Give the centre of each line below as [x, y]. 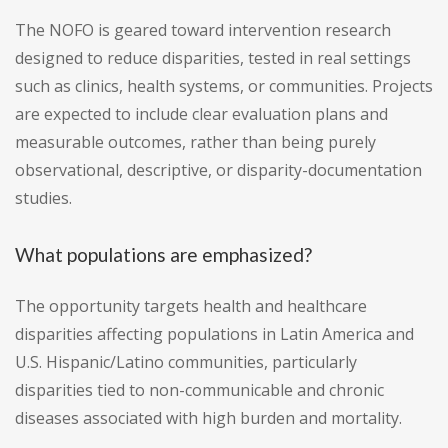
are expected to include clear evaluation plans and [201, 114]
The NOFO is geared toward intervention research [203, 30]
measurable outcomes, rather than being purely [195, 142]
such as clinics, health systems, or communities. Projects [224, 86]
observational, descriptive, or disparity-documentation [218, 170]
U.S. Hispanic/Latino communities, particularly [186, 362]
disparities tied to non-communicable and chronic [199, 390]
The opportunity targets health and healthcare [191, 306]
